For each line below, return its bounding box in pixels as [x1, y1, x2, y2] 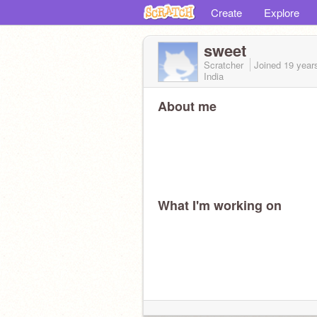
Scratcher [204, 58, 246, 71]
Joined [254, 58, 284, 71]
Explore [264, 5, 299, 20]
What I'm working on [158, 196, 282, 214]
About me [158, 97, 217, 115]
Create [211, 5, 242, 20]
